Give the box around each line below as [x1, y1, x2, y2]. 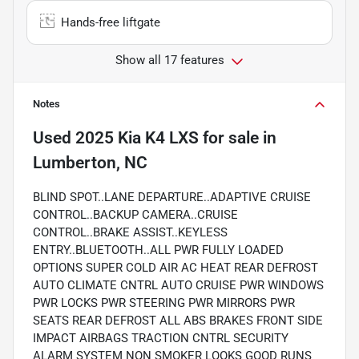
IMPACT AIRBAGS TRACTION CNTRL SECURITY [33, 330, 288, 345]
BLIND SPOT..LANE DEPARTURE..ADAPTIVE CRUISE [33, 189, 311, 204]
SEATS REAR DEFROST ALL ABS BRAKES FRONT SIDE [33, 313, 323, 328]
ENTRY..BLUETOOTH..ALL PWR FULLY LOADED [33, 242, 284, 257]
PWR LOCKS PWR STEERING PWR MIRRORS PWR [33, 295, 295, 310]
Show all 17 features [115, 52, 224, 67]
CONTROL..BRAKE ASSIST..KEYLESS [33, 224, 228, 240]
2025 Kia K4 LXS [75, 127, 199, 147]
